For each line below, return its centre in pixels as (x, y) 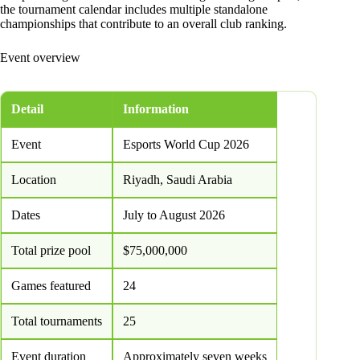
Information (156, 109)
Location (34, 180)
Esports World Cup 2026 (186, 145)
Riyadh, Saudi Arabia (178, 180)
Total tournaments (57, 321)
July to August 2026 (174, 215)
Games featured (51, 286)
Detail (27, 109)
